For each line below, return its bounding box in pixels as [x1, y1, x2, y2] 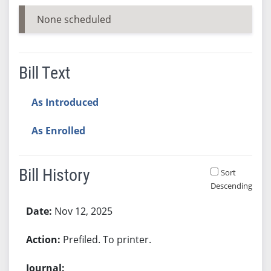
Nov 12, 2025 [54, 204, 113, 218]
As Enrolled [31, 123, 85, 137]
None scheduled [36, 12, 111, 26]
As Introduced [31, 95, 99, 109]
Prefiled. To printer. [62, 232, 151, 246]
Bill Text [18, 62, 70, 83]
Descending [210, 180, 252, 191]
